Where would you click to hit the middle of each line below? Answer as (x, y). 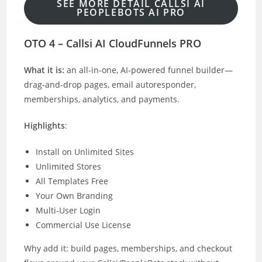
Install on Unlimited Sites (85, 151)
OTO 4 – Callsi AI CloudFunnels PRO (113, 43)
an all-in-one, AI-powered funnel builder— (149, 70)
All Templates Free (72, 181)
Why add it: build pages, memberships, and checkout (128, 248)
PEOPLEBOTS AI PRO (131, 13)
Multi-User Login (68, 210)
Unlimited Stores (69, 166)
